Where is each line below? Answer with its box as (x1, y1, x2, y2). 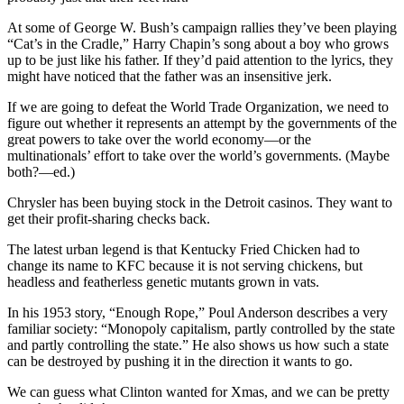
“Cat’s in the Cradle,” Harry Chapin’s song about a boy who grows (7, 35, 389, 51)
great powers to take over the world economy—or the (7, 131, 311, 147)
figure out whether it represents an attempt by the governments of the (7, 115, 397, 131)
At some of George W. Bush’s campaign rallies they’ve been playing (7, 19, 397, 35)
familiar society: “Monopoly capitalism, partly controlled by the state (7, 320, 395, 336)
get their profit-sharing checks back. (7, 210, 210, 226)
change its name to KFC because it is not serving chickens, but (7, 257, 363, 273)
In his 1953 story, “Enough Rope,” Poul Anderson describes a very (7, 304, 388, 320)
